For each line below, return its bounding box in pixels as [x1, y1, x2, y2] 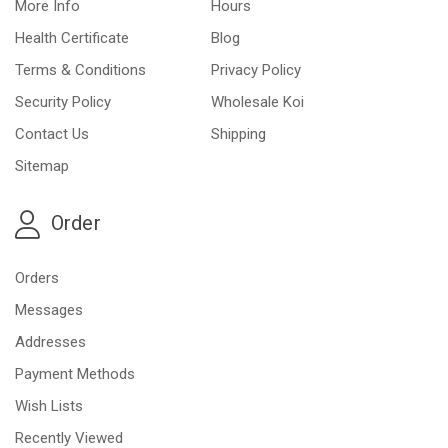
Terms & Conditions [15, 61, 146, 80]
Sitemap [15, 157, 69, 176]
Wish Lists [15, 397, 83, 416]
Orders [15, 269, 59, 288]
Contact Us [15, 125, 89, 144]
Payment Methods [15, 365, 135, 384]
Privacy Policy [211, 61, 302, 80]
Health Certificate [15, 29, 129, 48]
